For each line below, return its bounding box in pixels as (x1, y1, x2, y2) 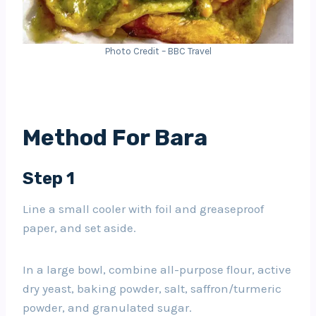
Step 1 (23, 168, 75, 188)
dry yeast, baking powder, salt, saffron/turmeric (23, 281, 281, 296)
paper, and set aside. (23, 220, 136, 235)
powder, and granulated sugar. (23, 300, 192, 315)
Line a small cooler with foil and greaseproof (23, 201, 264, 216)
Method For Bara (23, 123, 207, 151)
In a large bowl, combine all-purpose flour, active (23, 262, 291, 276)
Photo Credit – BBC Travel (104, 45, 212, 56)
